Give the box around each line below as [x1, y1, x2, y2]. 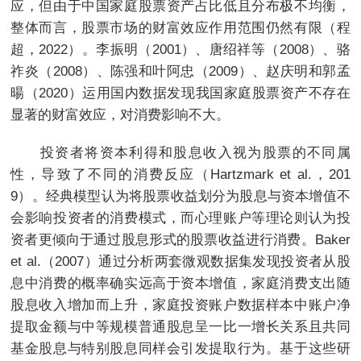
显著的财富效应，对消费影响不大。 [10, 106, 230, 123]
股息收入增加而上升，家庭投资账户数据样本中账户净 [10, 296, 351, 313]
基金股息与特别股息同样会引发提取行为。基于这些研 [10, 339, 351, 356]
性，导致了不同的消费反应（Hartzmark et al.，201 [10, 165, 351, 182]
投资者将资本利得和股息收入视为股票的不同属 [10, 143, 351, 160]
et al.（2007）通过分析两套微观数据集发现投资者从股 [10, 252, 351, 269]
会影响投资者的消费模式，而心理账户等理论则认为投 [10, 209, 351, 226]
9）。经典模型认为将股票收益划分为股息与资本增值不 [10, 187, 351, 204]
